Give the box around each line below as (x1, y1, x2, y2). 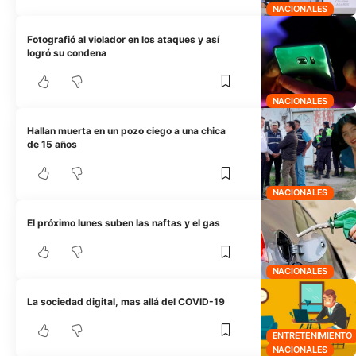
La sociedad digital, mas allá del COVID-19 (27, 295, 226, 308)
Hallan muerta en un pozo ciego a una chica (27, 125, 226, 137)
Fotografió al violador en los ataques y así (27, 33, 220, 45)
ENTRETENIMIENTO (272, 330, 353, 342)
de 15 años (27, 138, 78, 151)
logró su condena (27, 46, 107, 59)
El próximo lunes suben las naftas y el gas (27, 217, 221, 230)
